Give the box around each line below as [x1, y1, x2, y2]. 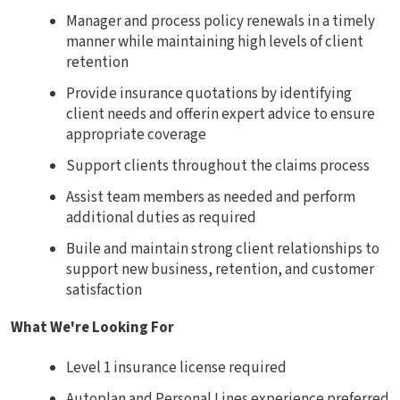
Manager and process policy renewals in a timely [66, 11, 375, 33]
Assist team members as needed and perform [66, 187, 355, 209]
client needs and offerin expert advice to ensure [66, 104, 375, 126]
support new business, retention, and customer [66, 259, 374, 281]
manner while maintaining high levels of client [66, 31, 363, 54]
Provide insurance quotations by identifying [66, 83, 352, 105]
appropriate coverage [66, 124, 206, 146]
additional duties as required [66, 207, 256, 229]
